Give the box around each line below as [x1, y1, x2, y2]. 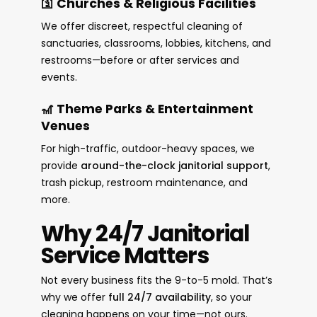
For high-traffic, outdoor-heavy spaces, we [40, 142, 255, 156]
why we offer [40, 290, 108, 305]
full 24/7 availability [108, 290, 211, 305]
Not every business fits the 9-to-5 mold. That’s [40, 273, 272, 288]
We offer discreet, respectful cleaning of [40, 19, 243, 34]
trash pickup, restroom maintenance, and [40, 175, 248, 190]
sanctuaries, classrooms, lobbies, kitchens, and [40, 36, 271, 51]
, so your [210, 290, 252, 305]
